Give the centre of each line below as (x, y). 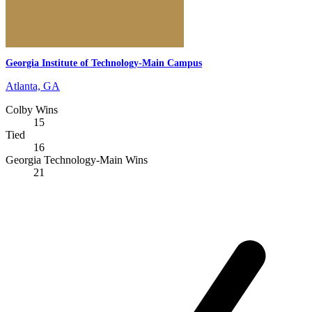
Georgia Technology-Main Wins (77, 159)
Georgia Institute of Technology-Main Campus (104, 63)
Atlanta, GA (33, 86)
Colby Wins (32, 109)
